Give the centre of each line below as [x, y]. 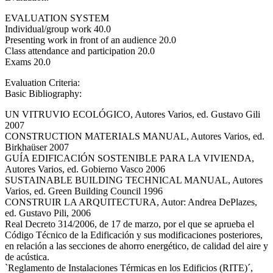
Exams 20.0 [28, 62]
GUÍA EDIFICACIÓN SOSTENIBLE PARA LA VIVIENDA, [129, 158]
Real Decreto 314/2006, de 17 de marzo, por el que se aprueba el [129, 224]
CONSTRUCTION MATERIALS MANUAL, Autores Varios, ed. [135, 136]
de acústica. [27, 257]
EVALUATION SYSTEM [57, 18]
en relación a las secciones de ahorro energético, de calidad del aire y [136, 246]
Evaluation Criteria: [44, 82]
